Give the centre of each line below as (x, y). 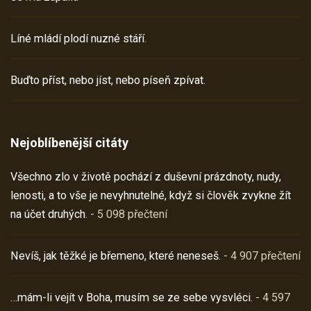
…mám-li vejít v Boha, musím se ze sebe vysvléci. (132, 298)
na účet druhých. (49, 215)
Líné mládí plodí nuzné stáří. (78, 39)
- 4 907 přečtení (261, 256)
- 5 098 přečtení (127, 215)
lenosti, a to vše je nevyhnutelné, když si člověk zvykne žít (151, 196)
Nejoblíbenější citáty (69, 143)
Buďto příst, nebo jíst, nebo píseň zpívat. (108, 81)
